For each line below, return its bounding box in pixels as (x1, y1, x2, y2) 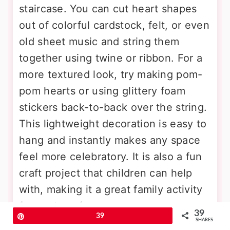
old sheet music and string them (19, 35, 180, 48)
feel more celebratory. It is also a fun (19, 150, 202, 163)
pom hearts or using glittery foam (19, 85, 185, 97)
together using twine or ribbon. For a (19, 52, 203, 64)
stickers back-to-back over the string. (19, 101, 207, 113)
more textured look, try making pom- (19, 68, 203, 81)
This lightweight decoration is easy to (19, 118, 207, 130)
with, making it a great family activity (19, 183, 203, 196)
